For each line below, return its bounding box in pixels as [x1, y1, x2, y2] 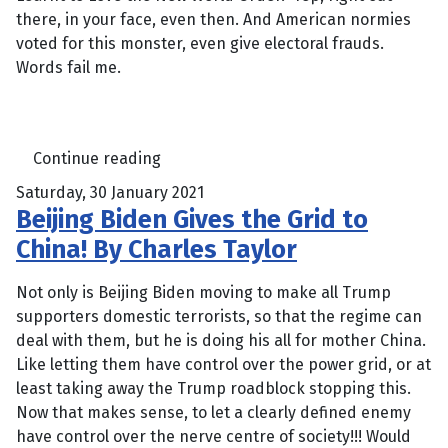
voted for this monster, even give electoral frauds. [16, 34, 384, 54]
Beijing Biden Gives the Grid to [16, 204, 368, 236]
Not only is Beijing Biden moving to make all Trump [16, 283, 391, 303]
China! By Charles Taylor [16, 234, 297, 266]
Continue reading [33, 148, 161, 168]
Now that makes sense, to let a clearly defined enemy [16, 403, 411, 423]
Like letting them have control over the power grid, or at [16, 355, 431, 375]
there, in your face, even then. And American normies [16, 10, 411, 30]
